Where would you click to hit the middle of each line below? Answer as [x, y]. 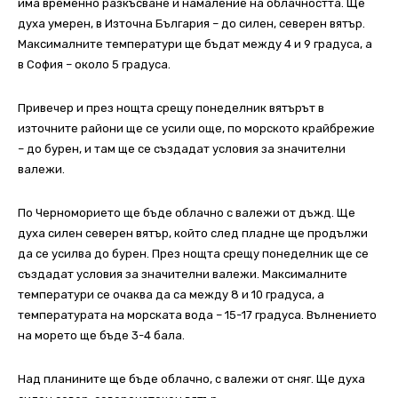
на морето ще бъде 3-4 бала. [101, 336]
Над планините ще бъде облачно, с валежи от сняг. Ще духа [191, 379]
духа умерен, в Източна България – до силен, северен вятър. [191, 24]
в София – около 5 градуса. [94, 65]
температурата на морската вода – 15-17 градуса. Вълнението [197, 315]
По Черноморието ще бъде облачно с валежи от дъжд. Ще [187, 213]
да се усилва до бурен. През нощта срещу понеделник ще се [193, 254]
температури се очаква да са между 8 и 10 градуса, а [171, 295]
